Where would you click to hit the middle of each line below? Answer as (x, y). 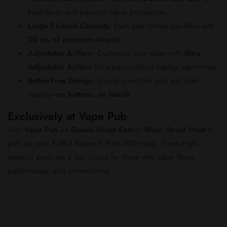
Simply (109, 81)
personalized (134, 67)
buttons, (83, 94)
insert (132, 81)
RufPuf (63, 144)
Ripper (87, 144)
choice (99, 157)
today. (150, 144)
